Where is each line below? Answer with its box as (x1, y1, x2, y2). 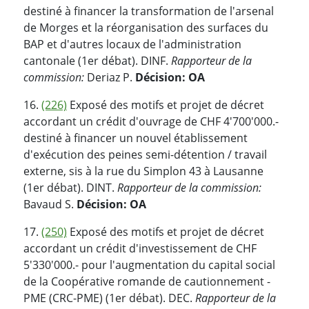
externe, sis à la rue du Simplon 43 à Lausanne (23, 163, 263, 179)
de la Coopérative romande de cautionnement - (23, 273, 270, 289)
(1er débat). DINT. (23, 179, 117, 195)
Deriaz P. (87, 69, 135, 85)
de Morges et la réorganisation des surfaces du (23, 19, 268, 35)
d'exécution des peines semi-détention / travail (23, 146, 267, 162)
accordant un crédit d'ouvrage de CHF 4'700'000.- (23, 113, 279, 129)
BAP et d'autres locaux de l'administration (23, 36, 241, 52)
